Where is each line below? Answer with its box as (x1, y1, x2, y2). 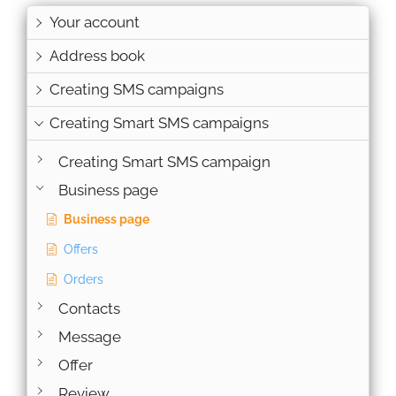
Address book (49, 46, 145, 65)
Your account (49, 12, 140, 31)
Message (57, 327, 121, 346)
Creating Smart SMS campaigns (49, 113, 269, 132)
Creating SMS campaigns (49, 80, 224, 98)
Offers (64, 241, 98, 256)
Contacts (57, 299, 120, 317)
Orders (64, 271, 103, 286)
